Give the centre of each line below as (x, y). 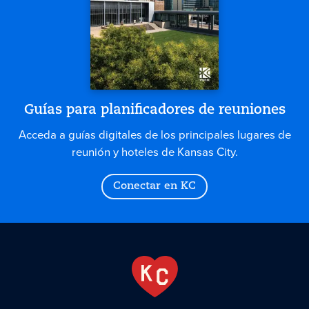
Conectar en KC (154, 187)
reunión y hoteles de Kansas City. (154, 152)
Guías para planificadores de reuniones (154, 110)
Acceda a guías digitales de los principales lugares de (154, 135)
